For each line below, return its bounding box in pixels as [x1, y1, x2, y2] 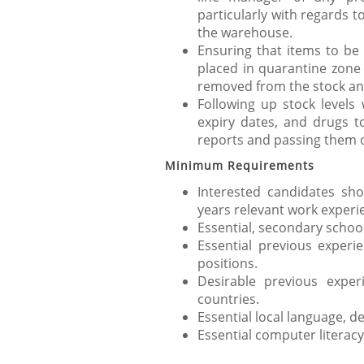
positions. [197, 254, 258, 272]
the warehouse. [197, 24, 292, 41]
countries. [197, 290, 259, 308]
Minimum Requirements [165, 158, 314, 173]
